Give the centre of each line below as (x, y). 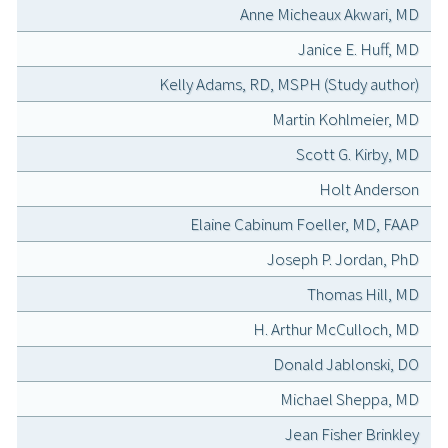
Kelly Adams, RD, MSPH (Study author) (289, 84)
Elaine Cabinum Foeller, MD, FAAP (304, 224)
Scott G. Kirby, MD (357, 154)
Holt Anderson (369, 189)
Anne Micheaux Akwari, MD (329, 14)
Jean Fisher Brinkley (352, 434)
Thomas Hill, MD (363, 294)
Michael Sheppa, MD (349, 399)
